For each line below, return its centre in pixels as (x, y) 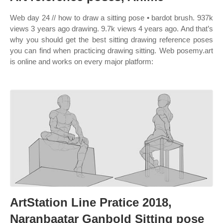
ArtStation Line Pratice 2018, (91, 202)
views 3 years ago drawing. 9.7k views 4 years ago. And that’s (111, 29)
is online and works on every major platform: (82, 61)
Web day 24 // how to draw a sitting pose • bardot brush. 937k (111, 18)
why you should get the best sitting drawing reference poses (111, 40)
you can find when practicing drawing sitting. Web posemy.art (111, 51)
